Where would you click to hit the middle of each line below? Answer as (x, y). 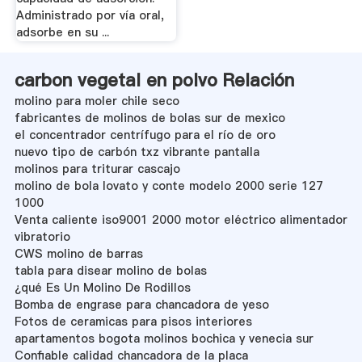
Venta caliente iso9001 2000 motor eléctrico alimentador (181, 219)
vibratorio (42, 236)
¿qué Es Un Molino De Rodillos (102, 287)
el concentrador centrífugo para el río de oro (145, 135)
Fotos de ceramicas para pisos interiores (133, 321)
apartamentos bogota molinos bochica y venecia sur (164, 338)
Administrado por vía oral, (90, 16)
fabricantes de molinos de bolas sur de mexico (149, 118)
